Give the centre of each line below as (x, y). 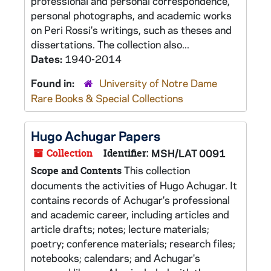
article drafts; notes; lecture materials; (120, 229)
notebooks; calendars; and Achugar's (116, 258)
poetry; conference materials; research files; (133, 243)
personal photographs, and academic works (131, 15)
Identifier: (126, 153)
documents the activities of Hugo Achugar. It (134, 185)
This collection (156, 170)
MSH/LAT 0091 (188, 153)
